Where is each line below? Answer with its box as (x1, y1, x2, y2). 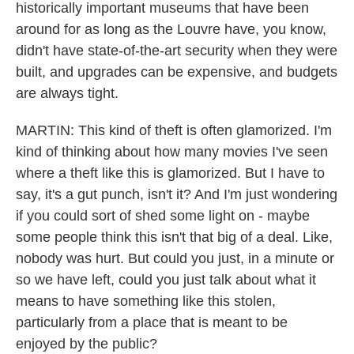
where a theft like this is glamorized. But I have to (16, 165, 325, 181)
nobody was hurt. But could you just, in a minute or (16, 250, 334, 266)
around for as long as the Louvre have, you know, (16, 21, 326, 37)
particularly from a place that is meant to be (16, 314, 288, 330)
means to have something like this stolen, (16, 293, 276, 309)
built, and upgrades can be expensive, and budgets (16, 64, 337, 80)
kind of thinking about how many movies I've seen (16, 144, 328, 160)
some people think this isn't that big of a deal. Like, (16, 229, 333, 245)
